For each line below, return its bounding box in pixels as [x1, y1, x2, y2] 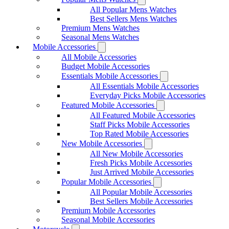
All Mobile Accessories [61, 52, 136, 61]
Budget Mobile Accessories [61, 61, 150, 71]
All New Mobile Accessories [90, 149, 183, 158]
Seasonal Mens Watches [61, 32, 139, 41]
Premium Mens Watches [61, 23, 140, 32]
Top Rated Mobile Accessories [90, 129, 189, 138]
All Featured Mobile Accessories [90, 110, 195, 120]
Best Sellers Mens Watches [90, 14, 177, 23]
